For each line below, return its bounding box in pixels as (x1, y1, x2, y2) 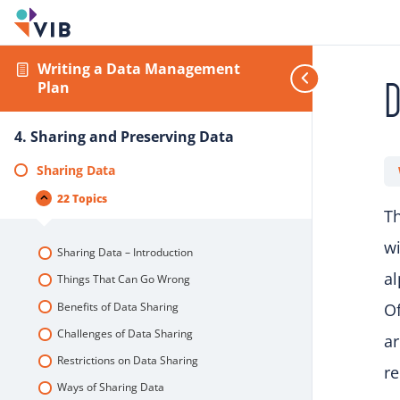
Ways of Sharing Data (56, 379, 164, 396)
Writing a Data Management (37, 58, 240, 79)
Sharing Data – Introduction (56, 245, 193, 261)
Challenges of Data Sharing (56, 325, 193, 341)
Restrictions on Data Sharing (56, 353, 198, 369)
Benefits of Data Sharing (56, 298, 179, 314)
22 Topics (57, 190, 107, 206)
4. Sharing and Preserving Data (14, 127, 234, 146)
